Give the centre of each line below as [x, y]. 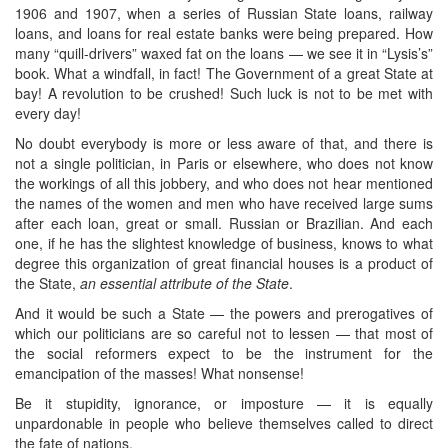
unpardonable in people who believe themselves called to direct [224, 422]
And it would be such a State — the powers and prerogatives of [224, 312]
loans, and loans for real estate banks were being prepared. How [224, 32]
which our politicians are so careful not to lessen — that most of [224, 332]
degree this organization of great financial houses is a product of [224, 262]
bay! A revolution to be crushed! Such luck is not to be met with [224, 92]
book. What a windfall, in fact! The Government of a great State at [224, 72]
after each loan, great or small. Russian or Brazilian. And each [224, 222]
